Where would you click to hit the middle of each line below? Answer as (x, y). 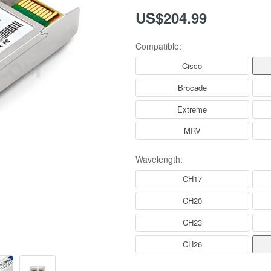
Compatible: (158, 46)
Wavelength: (159, 159)
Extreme (192, 109)
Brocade (192, 87)
